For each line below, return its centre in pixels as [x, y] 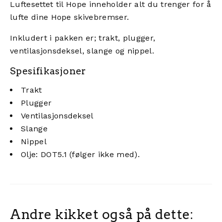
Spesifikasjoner [48, 71]
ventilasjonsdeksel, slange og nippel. [82, 51]
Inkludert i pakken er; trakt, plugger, [83, 38]
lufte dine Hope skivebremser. [70, 17]
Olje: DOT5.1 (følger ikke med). [80, 154]
